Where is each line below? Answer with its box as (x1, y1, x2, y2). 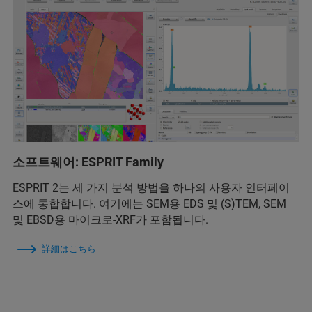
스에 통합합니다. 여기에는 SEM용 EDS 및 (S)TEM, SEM (13, 196, 286, 210)
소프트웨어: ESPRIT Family (13, 154, 164, 169)
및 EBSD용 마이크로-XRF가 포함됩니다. (13, 212, 208, 226)
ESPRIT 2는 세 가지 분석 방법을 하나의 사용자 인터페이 (13, 180, 290, 194)
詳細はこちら (42, 243, 96, 254)
